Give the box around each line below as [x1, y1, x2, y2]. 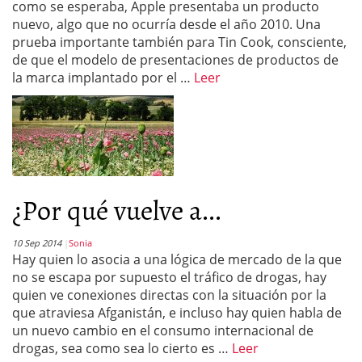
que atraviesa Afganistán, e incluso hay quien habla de [12, 304, 342, 322]
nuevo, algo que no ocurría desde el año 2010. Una [12, 15, 321, 33]
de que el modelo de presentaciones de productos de [12, 51, 339, 69]
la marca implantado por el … [12, 69, 194, 86]
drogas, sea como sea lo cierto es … [12, 339, 232, 357]
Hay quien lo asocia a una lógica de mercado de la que [12, 250, 342, 268]
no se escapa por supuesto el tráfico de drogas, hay [12, 268, 326, 286]
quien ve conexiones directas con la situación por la [12, 286, 326, 304]
